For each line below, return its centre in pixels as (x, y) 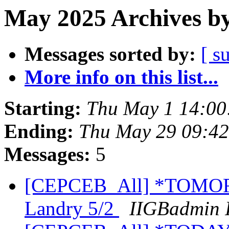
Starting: (43, 108)
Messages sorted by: (110, 54)
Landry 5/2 (72, 209)
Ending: (39, 131)
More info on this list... (121, 77)
